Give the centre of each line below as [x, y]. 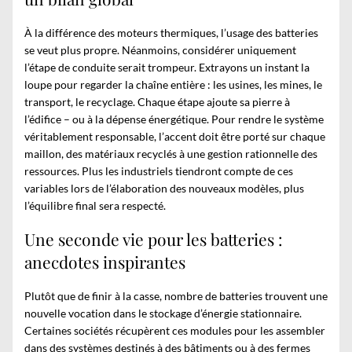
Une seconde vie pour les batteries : [154, 239]
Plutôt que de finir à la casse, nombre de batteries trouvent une [176, 295]
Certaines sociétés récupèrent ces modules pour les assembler [175, 330]
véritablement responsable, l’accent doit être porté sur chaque [175, 136]
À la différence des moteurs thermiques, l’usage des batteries [171, 32]
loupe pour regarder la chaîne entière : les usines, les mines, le [173, 84]
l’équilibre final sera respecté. [95, 205]
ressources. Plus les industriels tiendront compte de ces [159, 170]
